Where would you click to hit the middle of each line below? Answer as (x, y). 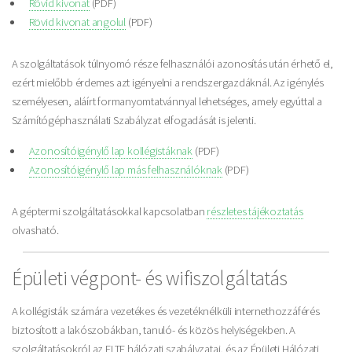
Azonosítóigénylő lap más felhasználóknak (125, 170)
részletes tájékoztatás (255, 212)
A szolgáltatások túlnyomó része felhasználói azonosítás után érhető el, (172, 64)
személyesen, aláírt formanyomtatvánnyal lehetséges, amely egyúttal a (167, 102)
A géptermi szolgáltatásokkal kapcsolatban (109, 212)
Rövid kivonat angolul (77, 22)
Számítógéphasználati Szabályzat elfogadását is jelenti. (134, 121)
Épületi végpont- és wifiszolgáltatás (149, 278)
